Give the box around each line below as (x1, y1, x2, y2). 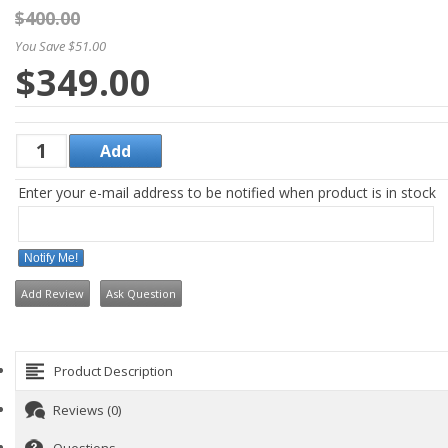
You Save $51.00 (15, 37, 106, 55)
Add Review (21, 286, 84, 301)
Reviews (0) (53, 401, 121, 419)
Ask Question (106, 286, 176, 301)
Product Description (54, 362, 173, 380)
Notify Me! (24, 250, 78, 265)
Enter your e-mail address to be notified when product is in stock (18, 183, 436, 202)
